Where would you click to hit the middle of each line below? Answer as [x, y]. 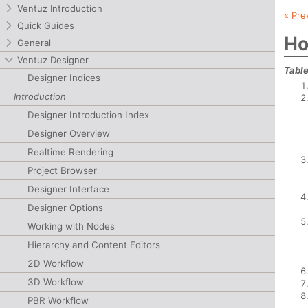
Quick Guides [46, 25]
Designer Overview [69, 133]
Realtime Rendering [70, 152]
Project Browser [62, 170]
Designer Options [65, 208]
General [34, 43]
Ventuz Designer [53, 60]
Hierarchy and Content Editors [94, 245]
